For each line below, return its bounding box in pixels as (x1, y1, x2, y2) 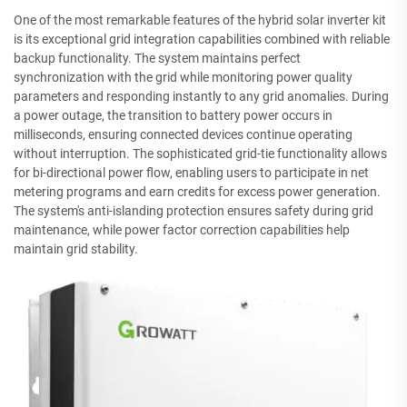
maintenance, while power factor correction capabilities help (14, 223, 350, 238)
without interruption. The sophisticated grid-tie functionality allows (14, 146, 387, 162)
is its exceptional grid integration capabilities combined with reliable (14, 32, 390, 47)
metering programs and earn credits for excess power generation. (14, 184, 381, 200)
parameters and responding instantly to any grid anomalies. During (14, 89, 389, 104)
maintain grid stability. (14, 242, 138, 257)
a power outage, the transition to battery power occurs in (14, 108, 333, 124)
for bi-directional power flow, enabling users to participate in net (14, 165, 369, 181)
